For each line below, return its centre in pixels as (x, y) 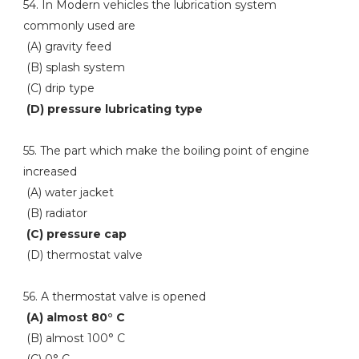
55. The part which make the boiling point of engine (166, 151)
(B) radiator (55, 213)
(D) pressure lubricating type (113, 109)
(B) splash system (74, 67)
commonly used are (79, 26)
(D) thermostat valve (83, 255)
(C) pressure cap (75, 234)
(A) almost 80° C (74, 317)
